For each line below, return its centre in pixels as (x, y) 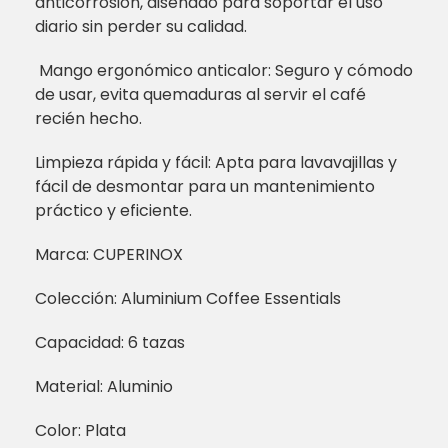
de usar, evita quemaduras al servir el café (200, 95)
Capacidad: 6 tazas (110, 343)
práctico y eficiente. (113, 211)
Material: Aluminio (104, 387)
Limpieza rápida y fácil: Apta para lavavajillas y (216, 163)
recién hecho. (88, 119)
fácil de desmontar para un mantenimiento (205, 187)
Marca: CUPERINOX (109, 255)
